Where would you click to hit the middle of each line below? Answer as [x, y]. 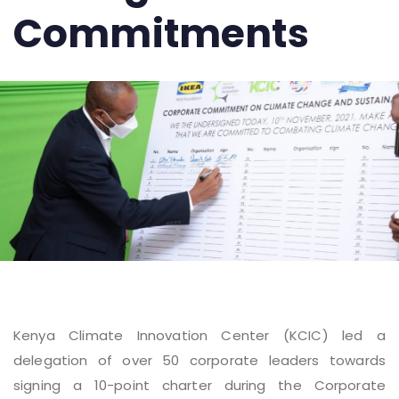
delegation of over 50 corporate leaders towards [199, 360]
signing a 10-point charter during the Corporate [199, 385]
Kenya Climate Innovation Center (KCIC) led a [199, 335]
